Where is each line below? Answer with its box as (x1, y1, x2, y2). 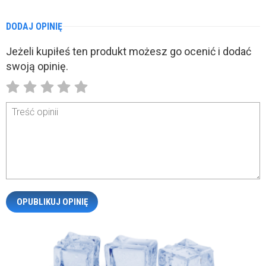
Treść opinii (12, 106, 58, 118)
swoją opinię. (6, 59, 68, 72)
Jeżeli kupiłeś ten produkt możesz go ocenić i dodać (6, 45, 251, 58)
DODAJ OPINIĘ (6, 20, 62, 32)
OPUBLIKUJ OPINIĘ (16, 196, 88, 207)
